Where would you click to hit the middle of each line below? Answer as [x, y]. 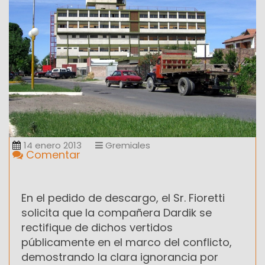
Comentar [52, 154]
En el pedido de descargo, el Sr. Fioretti [123, 198]
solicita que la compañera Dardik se [117, 212]
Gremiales [127, 145]
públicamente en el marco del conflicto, [127, 242]
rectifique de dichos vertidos [97, 227]
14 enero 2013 [53, 145]
